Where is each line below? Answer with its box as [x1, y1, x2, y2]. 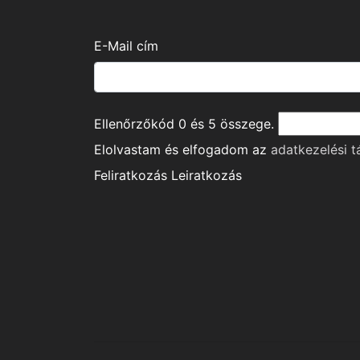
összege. [216, 116, 274, 133]
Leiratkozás [171, 167, 242, 184]
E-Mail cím [94, 38, 158, 55]
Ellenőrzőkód [94, 116, 178, 133]
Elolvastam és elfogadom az [94, 141, 271, 158]
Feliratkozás [94, 167, 167, 184]
